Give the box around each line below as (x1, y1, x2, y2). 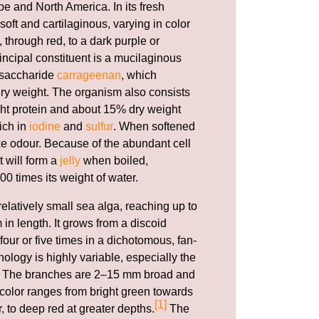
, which (121, 68, 157, 81)
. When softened (113, 120, 195, 132)
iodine (29, 120, 61, 132)
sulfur (85, 120, 113, 132)
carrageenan (57, 68, 121, 81)
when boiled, (80, 154, 148, 167)
